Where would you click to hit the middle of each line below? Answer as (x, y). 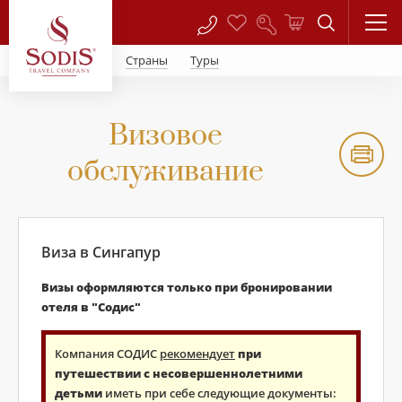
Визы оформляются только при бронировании (187, 287)
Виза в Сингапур (101, 252)
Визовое (165, 136)
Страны (147, 60)
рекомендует (197, 354)
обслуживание (165, 172)
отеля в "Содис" (91, 307)
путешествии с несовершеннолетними (179, 373)
